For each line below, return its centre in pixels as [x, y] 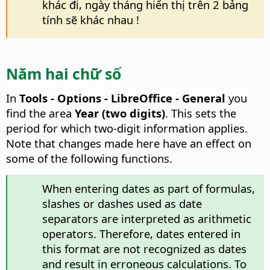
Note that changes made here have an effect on [129, 143]
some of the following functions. [89, 158]
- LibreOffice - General [163, 98]
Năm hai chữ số [64, 74]
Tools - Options [60, 98]
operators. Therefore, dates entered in [141, 233]
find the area [40, 113]
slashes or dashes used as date [122, 203]
